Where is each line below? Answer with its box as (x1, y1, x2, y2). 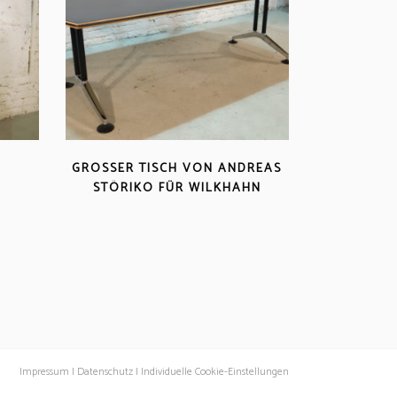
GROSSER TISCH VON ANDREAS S (72, 158, 283, 179)
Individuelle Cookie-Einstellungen (137, 363, 289, 381)
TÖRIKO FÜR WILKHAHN (92, 177, 252, 198)
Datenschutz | (76, 363, 138, 381)
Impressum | (19, 363, 74, 381)
